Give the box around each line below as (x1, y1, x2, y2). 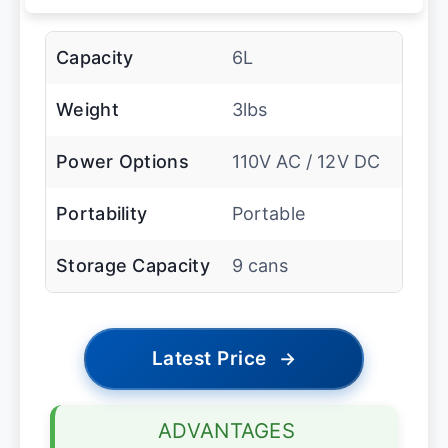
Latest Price (151, 346, 267, 370)
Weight (56, 98, 119, 120)
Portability (56, 202, 148, 224)
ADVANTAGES (158, 417, 295, 443)
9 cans (231, 254, 289, 276)
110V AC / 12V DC (231, 150, 381, 172)
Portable (231, 202, 305, 224)
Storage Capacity (56, 254, 210, 276)
